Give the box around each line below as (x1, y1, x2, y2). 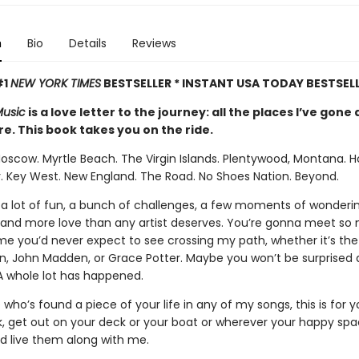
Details (68, 35, 107, 51)
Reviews (131, 35, 176, 51)
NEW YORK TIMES (10, 75, 101, 91)
